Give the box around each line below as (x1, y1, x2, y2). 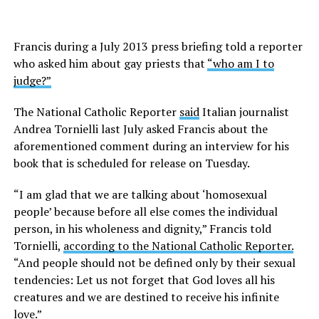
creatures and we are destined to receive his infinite (13, 289, 279, 305)
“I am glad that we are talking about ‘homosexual (13, 187, 267, 202)
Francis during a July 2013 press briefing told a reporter (13, 38, 303, 54)
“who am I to (206, 56, 274, 71)
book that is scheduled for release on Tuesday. (13, 155, 250, 171)
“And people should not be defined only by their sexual (13, 255, 296, 271)
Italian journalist (199, 104, 289, 120)
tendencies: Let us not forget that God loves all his (13, 272, 275, 288)
